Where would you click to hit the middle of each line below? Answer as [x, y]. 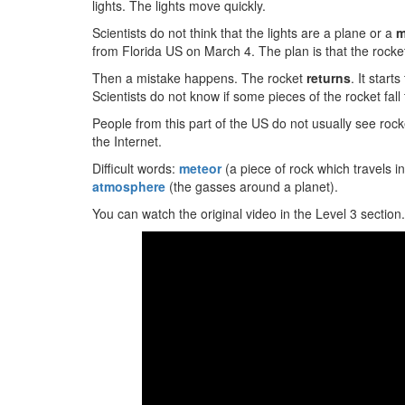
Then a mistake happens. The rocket [199, 78]
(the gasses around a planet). [254, 186]
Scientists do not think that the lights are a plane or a [244, 33]
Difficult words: [136, 168]
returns [329, 78]
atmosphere [131, 186]
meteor [202, 168]
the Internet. [127, 141]
